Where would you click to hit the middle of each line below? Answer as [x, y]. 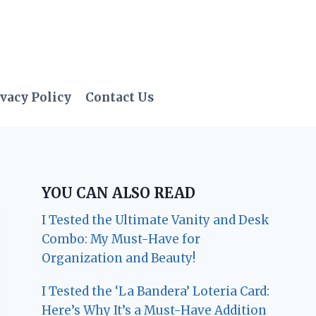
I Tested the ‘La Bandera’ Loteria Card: [156, 291]
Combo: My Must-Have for [121, 239]
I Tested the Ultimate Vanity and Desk [156, 220]
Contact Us [120, 98]
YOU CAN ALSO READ [119, 193]
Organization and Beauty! [119, 258]
